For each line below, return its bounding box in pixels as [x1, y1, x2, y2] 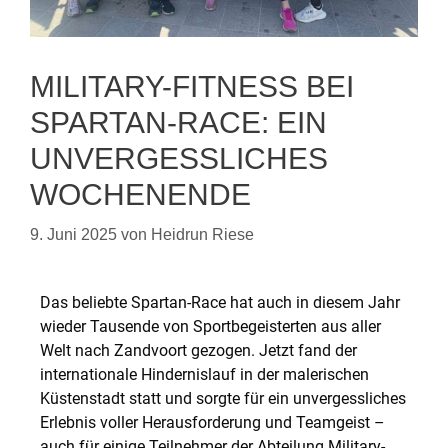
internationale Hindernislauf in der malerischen [40, 365, 369, 384]
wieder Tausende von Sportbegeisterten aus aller [40, 317, 381, 336]
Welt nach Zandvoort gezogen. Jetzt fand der [40, 341, 357, 360]
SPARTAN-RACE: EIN [30, 106, 327, 139]
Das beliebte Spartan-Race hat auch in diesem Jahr [40, 293, 400, 312]
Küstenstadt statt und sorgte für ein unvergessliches [40, 389, 406, 408]
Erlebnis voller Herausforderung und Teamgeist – [40, 413, 385, 432]
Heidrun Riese [151, 226, 254, 243]
